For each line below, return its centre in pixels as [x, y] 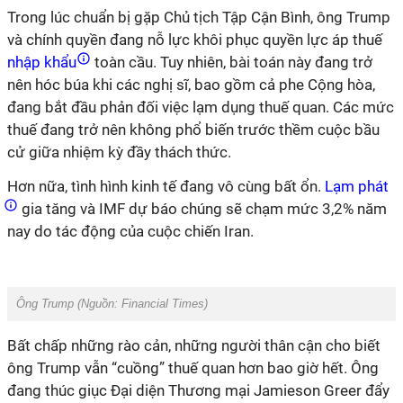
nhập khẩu [44, 62]
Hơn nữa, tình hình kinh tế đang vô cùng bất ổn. [164, 186]
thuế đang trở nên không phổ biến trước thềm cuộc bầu [193, 130]
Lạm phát [357, 186]
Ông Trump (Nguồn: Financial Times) [112, 304]
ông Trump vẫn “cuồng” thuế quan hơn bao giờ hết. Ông [193, 368]
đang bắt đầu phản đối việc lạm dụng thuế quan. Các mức [201, 107]
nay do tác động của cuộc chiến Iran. [130, 231]
